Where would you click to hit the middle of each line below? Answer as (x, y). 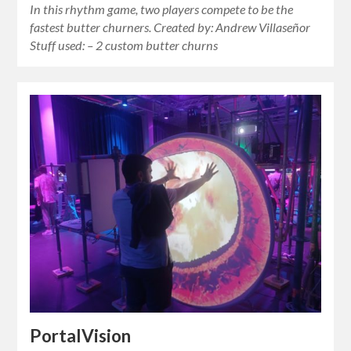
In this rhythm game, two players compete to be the (162, 9)
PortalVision (81, 335)
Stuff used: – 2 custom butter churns (124, 45)
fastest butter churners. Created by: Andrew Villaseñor (170, 27)
